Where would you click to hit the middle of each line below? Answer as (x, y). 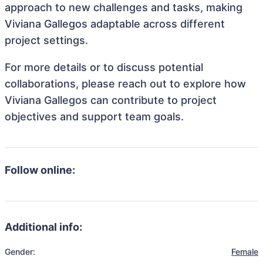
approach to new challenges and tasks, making (124, 7)
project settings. (46, 40)
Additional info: (43, 227)
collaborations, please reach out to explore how (125, 84)
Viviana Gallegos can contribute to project (111, 100)
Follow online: (40, 170)
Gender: (20, 252)
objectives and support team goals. (94, 117)
